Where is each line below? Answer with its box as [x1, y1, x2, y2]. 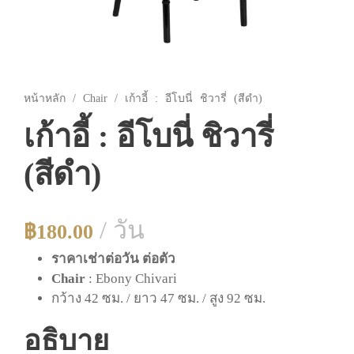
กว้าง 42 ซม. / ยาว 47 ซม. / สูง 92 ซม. [51, 291, 265, 307]
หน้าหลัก [24, 92, 66, 105]
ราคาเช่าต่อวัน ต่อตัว [51, 251, 175, 267]
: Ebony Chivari [88, 271, 177, 287]
